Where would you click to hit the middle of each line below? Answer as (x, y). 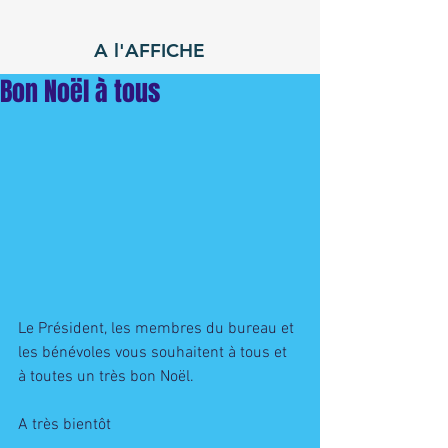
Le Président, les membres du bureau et (158, 329)
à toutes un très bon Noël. (108, 377)
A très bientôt (66, 425)
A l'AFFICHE (149, 50)
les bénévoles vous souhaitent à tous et (154, 353)
